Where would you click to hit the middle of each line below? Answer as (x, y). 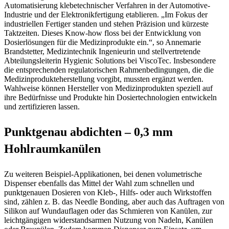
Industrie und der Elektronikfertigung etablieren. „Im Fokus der (106, 14)
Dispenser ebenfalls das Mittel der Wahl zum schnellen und (99, 183)
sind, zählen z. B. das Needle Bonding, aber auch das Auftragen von (114, 201)
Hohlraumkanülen (52, 148)
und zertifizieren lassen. (42, 106)
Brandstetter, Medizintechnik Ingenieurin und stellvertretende (102, 51)
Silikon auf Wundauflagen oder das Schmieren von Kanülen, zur (108, 211)
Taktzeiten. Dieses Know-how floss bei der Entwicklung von (102, 33)
